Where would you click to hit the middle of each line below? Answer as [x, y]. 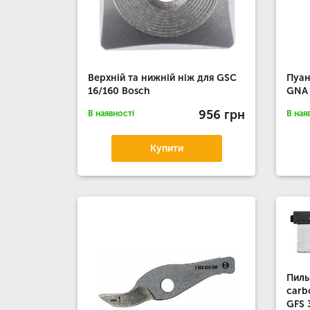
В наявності [111, 113]
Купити [166, 148]
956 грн [222, 115]
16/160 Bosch [119, 91]
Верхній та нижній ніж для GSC [162, 78]
